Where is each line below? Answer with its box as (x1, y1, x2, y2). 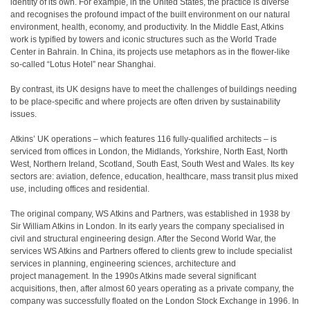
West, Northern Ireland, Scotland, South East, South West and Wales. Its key (10, 159, 294, 169)
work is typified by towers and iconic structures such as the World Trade (10, 35, 277, 44)
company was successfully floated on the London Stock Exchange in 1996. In (10, 296, 299, 306)
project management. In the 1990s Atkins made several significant (10, 271, 256, 281)
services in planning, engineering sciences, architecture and (10, 259, 236, 268)
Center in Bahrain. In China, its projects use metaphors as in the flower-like (10, 47, 290, 57)
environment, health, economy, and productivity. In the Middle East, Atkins (10, 22, 284, 32)
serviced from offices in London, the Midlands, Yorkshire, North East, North (10, 147, 288, 156)
